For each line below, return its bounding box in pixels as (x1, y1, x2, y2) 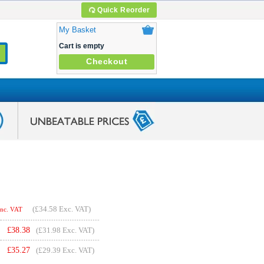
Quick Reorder (97, 6, 150, 14)
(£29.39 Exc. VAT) (36, 246, 94, 255)
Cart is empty (59, 42, 104, 50)
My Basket (59, 25, 96, 34)
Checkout (86, 57, 127, 66)
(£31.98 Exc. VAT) (36, 226, 94, 235)
